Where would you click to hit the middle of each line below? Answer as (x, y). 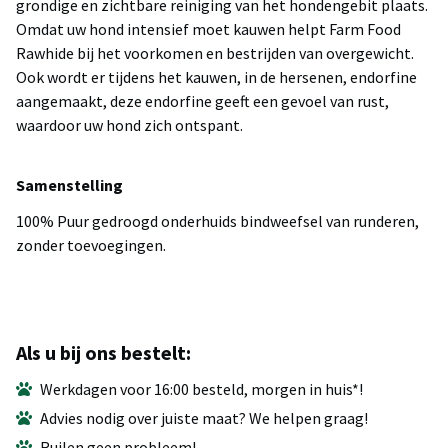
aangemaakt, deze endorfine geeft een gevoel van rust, (202, 101)
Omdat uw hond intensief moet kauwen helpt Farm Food (208, 29)
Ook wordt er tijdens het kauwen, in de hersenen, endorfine (216, 77)
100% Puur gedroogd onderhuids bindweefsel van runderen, (217, 221)
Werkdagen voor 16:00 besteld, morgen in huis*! (201, 389)
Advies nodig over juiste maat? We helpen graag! (204, 418)
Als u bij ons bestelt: (103, 353)
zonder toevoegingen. (91, 245)
